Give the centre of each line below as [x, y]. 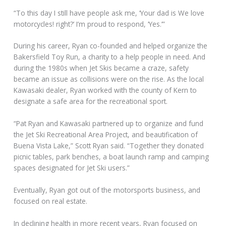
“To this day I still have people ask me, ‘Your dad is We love [109, 13]
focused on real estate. [51, 201]
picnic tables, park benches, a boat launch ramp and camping [111, 157]
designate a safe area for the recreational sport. [91, 101]
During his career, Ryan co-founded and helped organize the [111, 46]
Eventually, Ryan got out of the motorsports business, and [107, 190]
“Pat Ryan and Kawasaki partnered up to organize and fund [109, 124]
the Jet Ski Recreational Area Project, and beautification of [106, 135]
